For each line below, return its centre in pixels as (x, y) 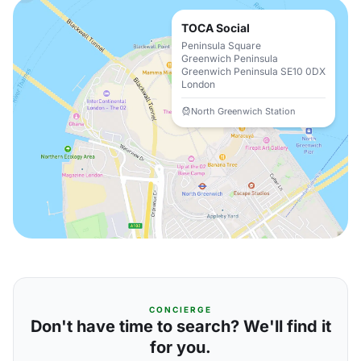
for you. (180, 347)
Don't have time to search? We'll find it (180, 326)
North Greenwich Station (243, 111)
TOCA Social (216, 28)
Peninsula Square (221, 46)
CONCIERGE (180, 309)
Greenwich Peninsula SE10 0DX (253, 71)
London (198, 84)
